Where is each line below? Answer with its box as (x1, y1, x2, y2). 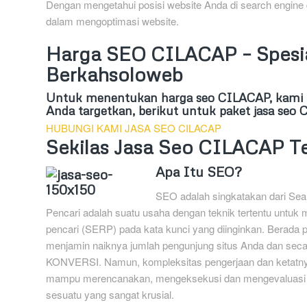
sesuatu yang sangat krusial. (46, 286, 174, 302)
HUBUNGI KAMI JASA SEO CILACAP (46, 121, 221, 136)
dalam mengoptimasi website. (46, 14, 179, 29)
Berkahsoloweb (46, 62, 183, 86)
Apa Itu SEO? (156, 163, 242, 180)
